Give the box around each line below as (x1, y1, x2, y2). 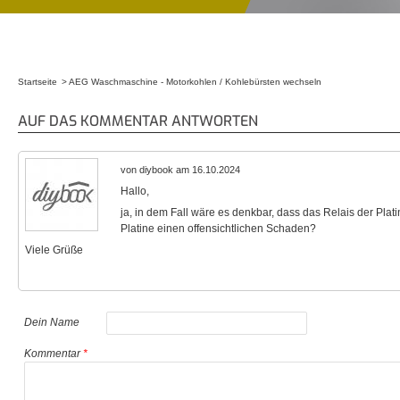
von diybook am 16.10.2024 (121, 164, 240, 175)
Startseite (18, 77, 57, 87)
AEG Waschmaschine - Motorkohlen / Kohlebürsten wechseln (69, 77, 321, 87)
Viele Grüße (25, 244, 83, 256)
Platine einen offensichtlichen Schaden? (121, 222, 316, 235)
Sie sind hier (18, 94, 97, 112)
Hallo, (121, 185, 149, 197)
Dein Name (24, 315, 79, 329)
